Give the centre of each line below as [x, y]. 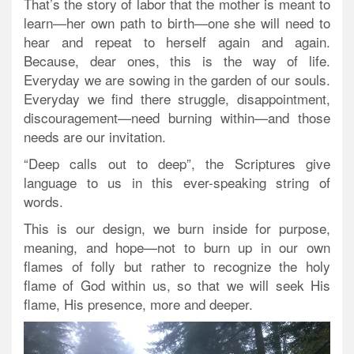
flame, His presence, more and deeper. [138, 304]
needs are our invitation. [95, 137]
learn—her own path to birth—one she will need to [177, 23]
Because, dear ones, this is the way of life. [177, 61]
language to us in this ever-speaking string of [177, 183]
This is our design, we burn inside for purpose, [177, 228]
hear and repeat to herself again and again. [177, 42]
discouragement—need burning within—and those [177, 118]
